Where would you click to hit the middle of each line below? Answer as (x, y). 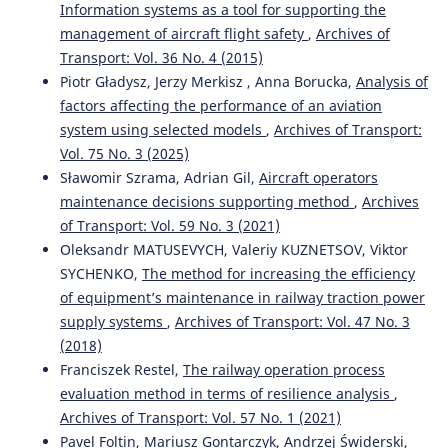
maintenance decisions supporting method (206, 202)
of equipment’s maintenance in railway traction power (242, 298)
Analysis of (391, 82)
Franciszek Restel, (121, 370)
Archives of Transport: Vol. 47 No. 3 (292, 322)
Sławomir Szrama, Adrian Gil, (159, 178)
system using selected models (162, 130)
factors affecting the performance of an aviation (220, 106)
